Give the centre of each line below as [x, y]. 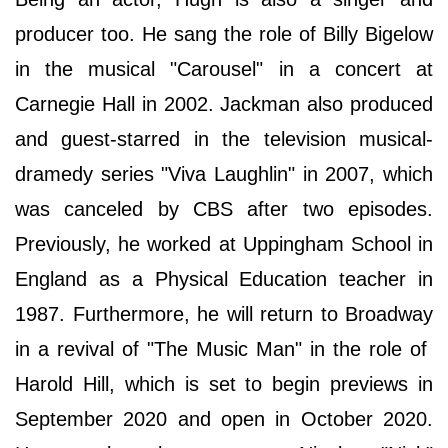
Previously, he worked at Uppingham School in [224, 244]
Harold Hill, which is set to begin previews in [224, 384]
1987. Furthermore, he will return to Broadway [224, 314]
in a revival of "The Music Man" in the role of [224, 349]
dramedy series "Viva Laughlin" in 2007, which [224, 174]
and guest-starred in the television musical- [224, 139]
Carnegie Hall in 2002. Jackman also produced [224, 104]
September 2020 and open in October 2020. [224, 419]
